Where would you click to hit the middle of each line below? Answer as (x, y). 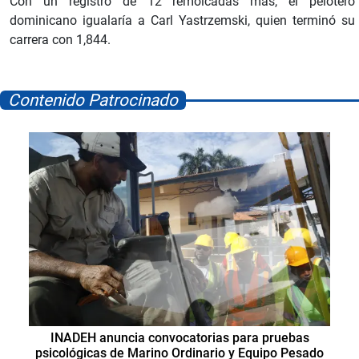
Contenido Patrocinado (93, 100)
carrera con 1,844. (60, 39)
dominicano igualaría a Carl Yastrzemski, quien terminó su (182, 20)
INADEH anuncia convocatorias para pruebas (179, 337)
